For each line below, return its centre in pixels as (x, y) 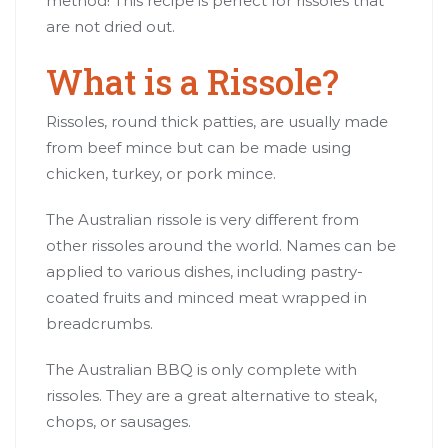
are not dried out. (110, 26)
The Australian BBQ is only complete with (201, 369)
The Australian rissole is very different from (202, 219)
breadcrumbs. (99, 323)
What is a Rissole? (192, 81)
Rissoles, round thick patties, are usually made (217, 121)
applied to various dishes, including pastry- (204, 271)
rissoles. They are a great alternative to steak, (211, 395)
